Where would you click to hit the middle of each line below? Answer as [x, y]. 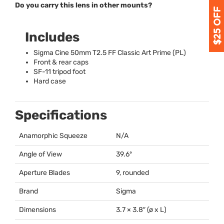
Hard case [50, 81]
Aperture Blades [44, 173]
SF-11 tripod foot [59, 72]
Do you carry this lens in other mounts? [83, 5]
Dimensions [37, 210]
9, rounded [132, 173]
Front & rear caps [61, 62]
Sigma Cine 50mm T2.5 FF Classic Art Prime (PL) [110, 53]
